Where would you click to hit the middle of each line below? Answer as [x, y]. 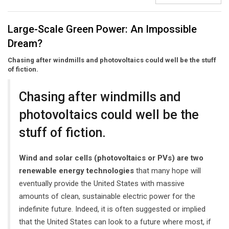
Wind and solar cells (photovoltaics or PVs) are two [111, 158]
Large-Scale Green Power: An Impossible [102, 29]
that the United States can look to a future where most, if [115, 222]
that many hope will [167, 170]
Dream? [25, 43]
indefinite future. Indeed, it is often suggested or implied [112, 209]
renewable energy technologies [76, 170]
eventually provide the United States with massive [102, 183]
